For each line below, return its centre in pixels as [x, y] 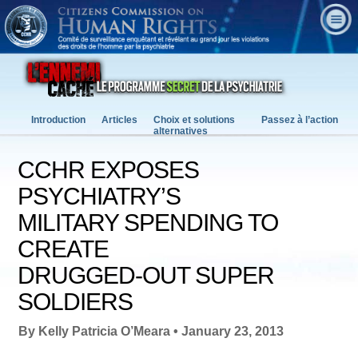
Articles [119, 120]
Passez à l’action [300, 120]
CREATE [64, 249]
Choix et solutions [194, 120]
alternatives [181, 131]
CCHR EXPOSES [109, 170]
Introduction [58, 120]
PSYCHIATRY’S [99, 197]
